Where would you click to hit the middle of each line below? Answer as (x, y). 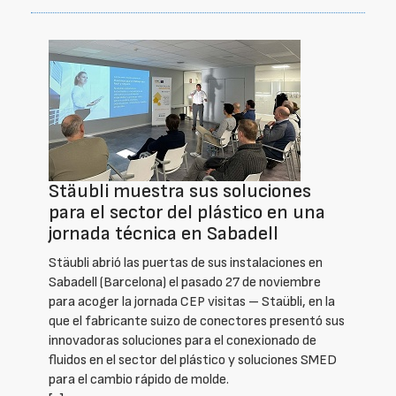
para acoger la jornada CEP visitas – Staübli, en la (192, 302)
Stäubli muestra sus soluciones (180, 191)
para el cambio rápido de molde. (139, 380)
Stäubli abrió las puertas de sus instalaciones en (186, 263)
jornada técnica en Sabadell (164, 234)
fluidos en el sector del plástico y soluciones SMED (193, 360)
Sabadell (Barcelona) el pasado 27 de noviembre (185, 282)
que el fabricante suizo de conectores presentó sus (197, 321)
